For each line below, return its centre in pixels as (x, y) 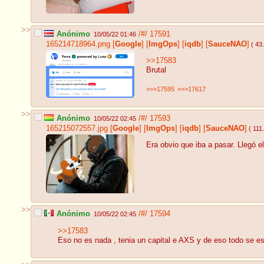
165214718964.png (78, 44)
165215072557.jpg (77, 128)
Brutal (156, 70)
